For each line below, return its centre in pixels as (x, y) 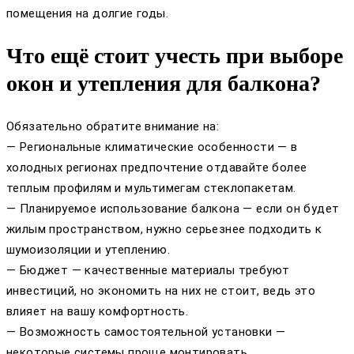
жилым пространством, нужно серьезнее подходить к (164, 229)
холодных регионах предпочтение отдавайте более (157, 167)
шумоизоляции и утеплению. (88, 249)
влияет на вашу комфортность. (98, 311)
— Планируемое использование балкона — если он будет (173, 208)
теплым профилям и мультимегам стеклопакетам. (151, 188)
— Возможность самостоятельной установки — (146, 331)
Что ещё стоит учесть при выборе (175, 56)
